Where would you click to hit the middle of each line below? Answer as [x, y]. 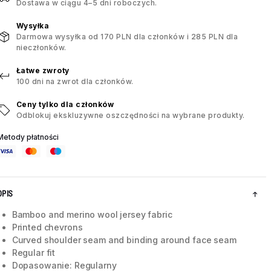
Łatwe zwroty [43, 71]
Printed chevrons [47, 227]
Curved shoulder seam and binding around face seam [124, 240]
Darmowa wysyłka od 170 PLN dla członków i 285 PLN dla [127, 37]
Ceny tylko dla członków [65, 105]
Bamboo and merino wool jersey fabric [92, 215]
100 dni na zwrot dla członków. [75, 82]
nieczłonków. [41, 48]
